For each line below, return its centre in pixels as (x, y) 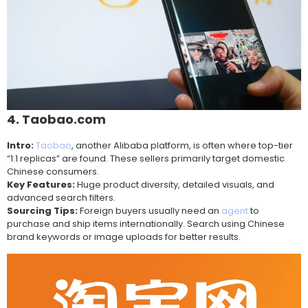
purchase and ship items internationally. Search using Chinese (146, 224)
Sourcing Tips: (42, 211)
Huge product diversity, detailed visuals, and (175, 185)
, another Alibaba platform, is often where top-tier (182, 146)
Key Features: (41, 185)
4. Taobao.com (56, 120)
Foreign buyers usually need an (150, 211)
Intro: (20, 146)
